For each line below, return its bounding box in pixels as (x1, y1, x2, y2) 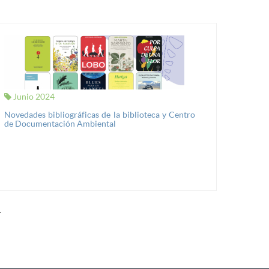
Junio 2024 (11, 91, 55, 101)
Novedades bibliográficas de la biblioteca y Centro (4, 109, 195, 119)
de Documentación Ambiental (4, 118, 116, 128)
